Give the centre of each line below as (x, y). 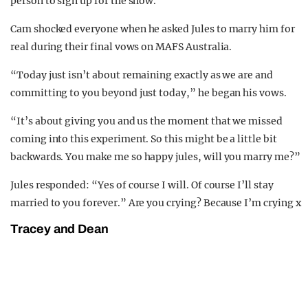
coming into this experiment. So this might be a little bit (144, 139)
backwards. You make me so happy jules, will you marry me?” (155, 156)
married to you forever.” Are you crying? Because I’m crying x (156, 202)
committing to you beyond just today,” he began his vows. (148, 92)
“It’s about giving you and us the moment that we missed (146, 121)
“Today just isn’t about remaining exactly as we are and (142, 75)
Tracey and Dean (60, 229)
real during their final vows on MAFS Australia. (121, 46)
